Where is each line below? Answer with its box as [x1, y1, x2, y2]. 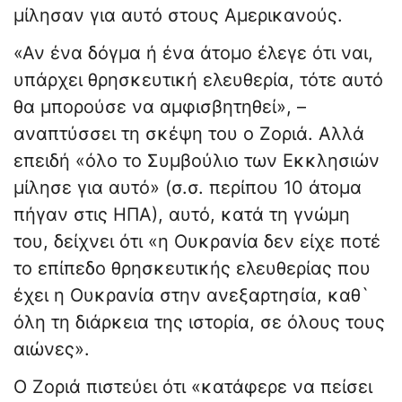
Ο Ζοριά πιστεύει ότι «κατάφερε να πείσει [13, 376, 372, 398]
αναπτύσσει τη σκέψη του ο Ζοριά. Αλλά [13, 123, 364, 145]
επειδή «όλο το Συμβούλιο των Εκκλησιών [13, 150, 380, 172]
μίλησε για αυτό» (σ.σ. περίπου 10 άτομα [13, 177, 362, 199]
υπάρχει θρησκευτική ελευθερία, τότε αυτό [13, 69, 383, 92]
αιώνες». [13, 338, 90, 361]
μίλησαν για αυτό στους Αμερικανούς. [13, 4, 343, 27]
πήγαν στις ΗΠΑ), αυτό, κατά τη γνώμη [13, 204, 350, 226]
